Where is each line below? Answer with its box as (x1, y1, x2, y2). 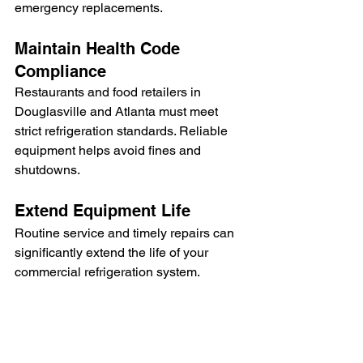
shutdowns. (15, 162, 80, 177)
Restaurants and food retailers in (15, 84, 204, 100)
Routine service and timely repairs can (15, 225, 237, 241)
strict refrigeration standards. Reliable (15, 123, 231, 139)
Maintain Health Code (15, 39, 185, 58)
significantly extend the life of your (15, 245, 211, 260)
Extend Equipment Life (15, 201, 190, 220)
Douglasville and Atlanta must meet (15, 104, 221, 119)
